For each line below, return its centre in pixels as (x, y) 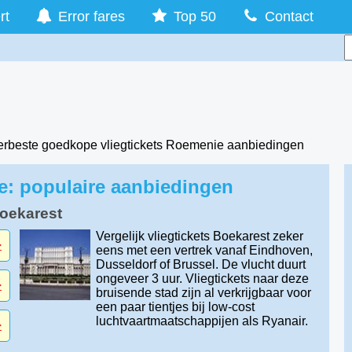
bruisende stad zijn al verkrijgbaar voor (203, 293)
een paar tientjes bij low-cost (175, 307)
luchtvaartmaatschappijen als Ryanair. (205, 321)
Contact (289, 16)
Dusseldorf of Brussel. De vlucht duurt (200, 264)
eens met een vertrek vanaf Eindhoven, (204, 250)
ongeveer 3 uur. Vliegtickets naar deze (202, 279)
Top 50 (194, 16)
